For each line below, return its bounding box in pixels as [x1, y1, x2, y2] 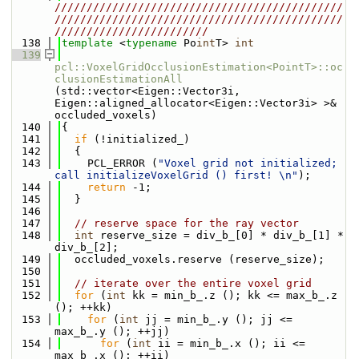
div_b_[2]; [54, 241, 119, 253]
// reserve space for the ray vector [75, 217, 299, 229]
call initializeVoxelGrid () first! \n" [54, 169, 298, 181]
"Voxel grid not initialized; [158, 157, 337, 169]
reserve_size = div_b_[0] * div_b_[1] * [94, 229, 344, 241]
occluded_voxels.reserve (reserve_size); [62, 253, 325, 265]
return [87, 181, 126, 193]
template [62, 37, 113, 49]
